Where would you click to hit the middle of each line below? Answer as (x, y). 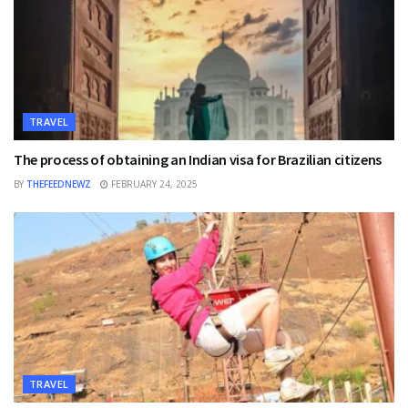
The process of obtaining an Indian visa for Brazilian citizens (198, 160)
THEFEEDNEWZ (59, 184)
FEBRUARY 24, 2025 (153, 184)
